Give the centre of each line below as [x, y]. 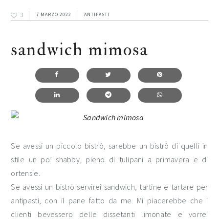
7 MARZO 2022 [54, 14]
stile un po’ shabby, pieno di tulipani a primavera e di [109, 159]
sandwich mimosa [80, 50]
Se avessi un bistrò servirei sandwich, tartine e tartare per [109, 187]
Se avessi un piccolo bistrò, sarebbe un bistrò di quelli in [109, 146]
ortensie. [25, 173]
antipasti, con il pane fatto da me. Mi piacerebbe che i [109, 200]
